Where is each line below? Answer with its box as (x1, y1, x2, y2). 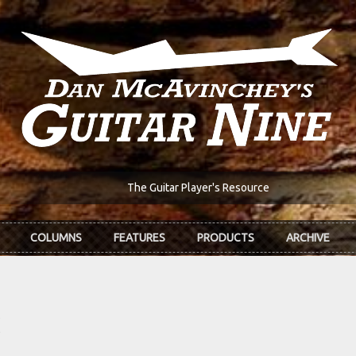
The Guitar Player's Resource (126, 181, 269, 195)
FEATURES (114, 231, 165, 245)
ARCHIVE (286, 231, 330, 245)
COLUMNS (30, 231, 82, 245)
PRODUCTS (197, 231, 254, 245)
